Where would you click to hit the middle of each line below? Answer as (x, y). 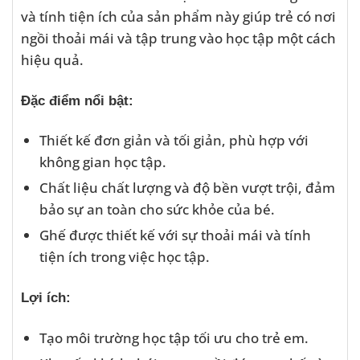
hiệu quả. (52, 60)
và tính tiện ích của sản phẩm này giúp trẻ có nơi (178, 16)
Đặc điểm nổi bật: (77, 100)
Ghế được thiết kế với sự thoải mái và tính (175, 235)
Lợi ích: (46, 298)
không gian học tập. (102, 162)
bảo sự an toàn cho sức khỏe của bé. (157, 209)
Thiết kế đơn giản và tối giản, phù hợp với (174, 140)
